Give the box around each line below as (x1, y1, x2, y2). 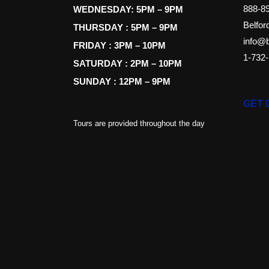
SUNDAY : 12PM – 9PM (73, 76, 171, 86)
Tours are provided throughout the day (73, 118, 205, 128)
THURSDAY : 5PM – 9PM (73, 22, 178, 32)
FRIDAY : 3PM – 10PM (73, 40, 166, 50)
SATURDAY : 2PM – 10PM (73, 58, 182, 68)
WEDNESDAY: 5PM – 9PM (73, 4, 183, 14)
